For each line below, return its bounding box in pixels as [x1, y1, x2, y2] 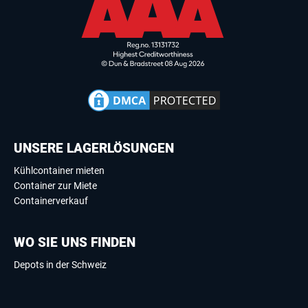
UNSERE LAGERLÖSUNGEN [14, 140, 174, 156]
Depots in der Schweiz [14, 259, 107, 270]
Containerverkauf [14, 195, 88, 206]
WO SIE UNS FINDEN [14, 234, 135, 250]
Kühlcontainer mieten [14, 165, 104, 176]
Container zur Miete [14, 180, 97, 191]
